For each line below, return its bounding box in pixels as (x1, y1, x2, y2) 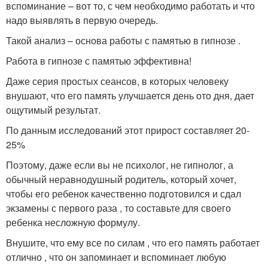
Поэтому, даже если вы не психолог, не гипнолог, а (6, 158, 233, 172)
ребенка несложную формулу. (6, 215, 140, 230)
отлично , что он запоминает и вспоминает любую (6, 250, 226, 264)
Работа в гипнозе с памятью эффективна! (6, 54, 191, 68)
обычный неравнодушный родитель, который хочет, (6, 172, 236, 187)
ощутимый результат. (6, 103, 100, 117)
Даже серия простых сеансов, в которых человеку (6, 74, 229, 89)
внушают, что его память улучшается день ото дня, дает (6, 89, 254, 103)
